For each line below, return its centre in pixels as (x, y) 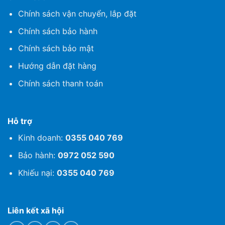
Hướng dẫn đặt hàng (57, 66)
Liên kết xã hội (36, 211)
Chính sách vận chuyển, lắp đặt (77, 14)
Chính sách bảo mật (56, 48)
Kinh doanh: (41, 138)
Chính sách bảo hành (58, 31)
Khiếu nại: (37, 173)
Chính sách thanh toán (60, 83)
